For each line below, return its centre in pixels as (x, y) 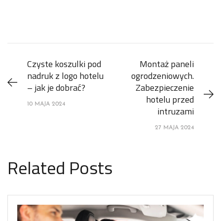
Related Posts (60, 167)
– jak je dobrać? (56, 87)
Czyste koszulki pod (64, 64)
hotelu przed (170, 99)
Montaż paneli (167, 64)
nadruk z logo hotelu (65, 75)
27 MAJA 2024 (174, 128)
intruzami (176, 111)
